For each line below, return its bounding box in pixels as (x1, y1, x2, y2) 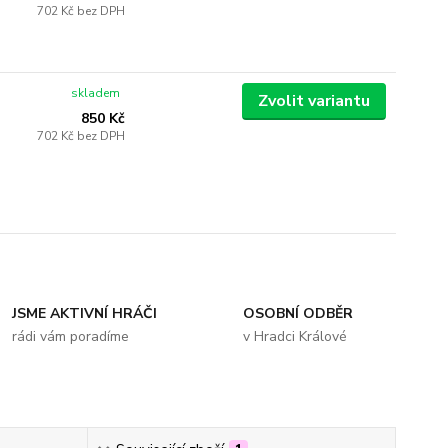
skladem (71, 85, 121, 101)
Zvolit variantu (257, 90, 370, 112)
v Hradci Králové (242, 327, 347, 346)
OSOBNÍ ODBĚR (242, 304, 353, 323)
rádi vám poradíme (12, 327, 130, 346)
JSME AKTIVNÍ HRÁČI (12, 304, 158, 323)
